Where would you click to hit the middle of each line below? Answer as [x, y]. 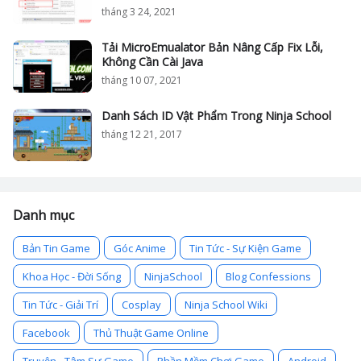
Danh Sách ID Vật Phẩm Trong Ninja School [216, 116]
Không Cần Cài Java [152, 62]
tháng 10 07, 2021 [142, 80]
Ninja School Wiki [226, 305]
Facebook [46, 333]
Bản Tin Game [56, 248]
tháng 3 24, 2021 [139, 12]
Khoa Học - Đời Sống [72, 276]
